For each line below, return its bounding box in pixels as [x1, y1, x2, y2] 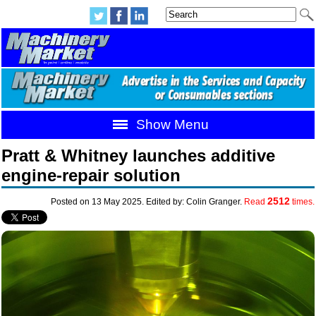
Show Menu [132, 117, 209, 133]
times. [289, 197, 315, 207]
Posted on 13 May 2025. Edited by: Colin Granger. [50, 197, 244, 207]
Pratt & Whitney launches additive [1, 146, 276, 166]
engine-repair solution [1, 166, 181, 186]
